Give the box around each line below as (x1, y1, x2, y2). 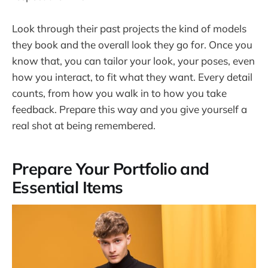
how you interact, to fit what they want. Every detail (12, 71, 252, 84)
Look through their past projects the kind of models (12, 22, 246, 35)
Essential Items (12, 176, 123, 197)
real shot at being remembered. (12, 119, 156, 132)
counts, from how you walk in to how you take (12, 87, 227, 100)
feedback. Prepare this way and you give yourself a (12, 103, 247, 116)
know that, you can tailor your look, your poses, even (12, 54, 255, 68)
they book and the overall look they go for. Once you (12, 38, 252, 51)
